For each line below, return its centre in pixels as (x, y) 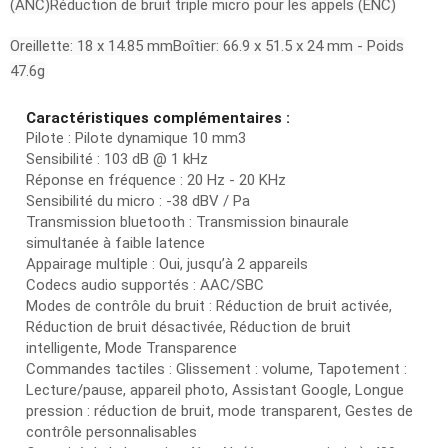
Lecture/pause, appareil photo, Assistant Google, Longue (215, 390)
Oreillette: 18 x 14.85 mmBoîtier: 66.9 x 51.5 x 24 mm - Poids (207, 46)
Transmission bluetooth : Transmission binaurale (187, 222)
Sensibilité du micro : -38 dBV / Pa (138, 201)
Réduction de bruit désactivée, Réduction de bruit (188, 327)
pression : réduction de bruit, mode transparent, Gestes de (219, 411)
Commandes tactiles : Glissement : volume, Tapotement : (216, 369)
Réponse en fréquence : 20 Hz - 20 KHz (156, 180)
